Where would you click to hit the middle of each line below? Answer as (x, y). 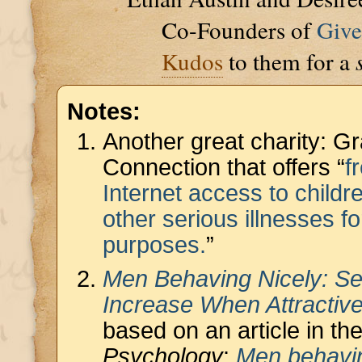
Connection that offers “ (224, 167)
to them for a (289, 61)
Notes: (104, 112)
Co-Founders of (239, 29)
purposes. (154, 245)
